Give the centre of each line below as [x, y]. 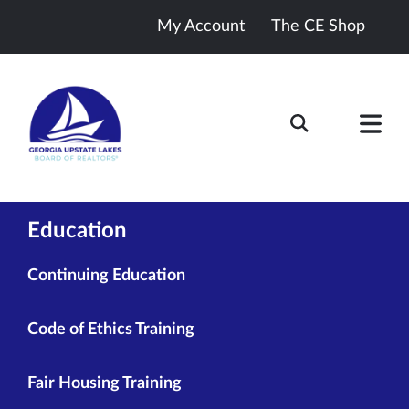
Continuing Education [106, 276]
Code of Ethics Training [111, 330]
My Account [201, 26]
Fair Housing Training [105, 384]
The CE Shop [318, 26]
